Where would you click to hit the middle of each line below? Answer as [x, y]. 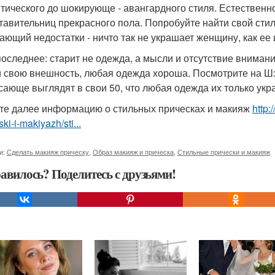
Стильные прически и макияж [224, 152]
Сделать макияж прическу [48, 152]
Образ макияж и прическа [133, 152]
